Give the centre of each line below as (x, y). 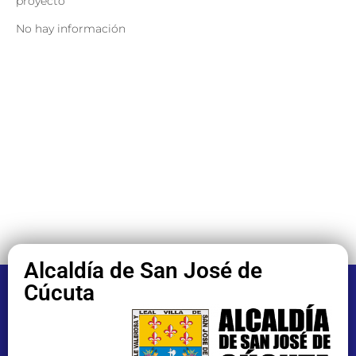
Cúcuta (59, 292)
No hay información (71, 28)
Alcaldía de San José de (143, 270)
